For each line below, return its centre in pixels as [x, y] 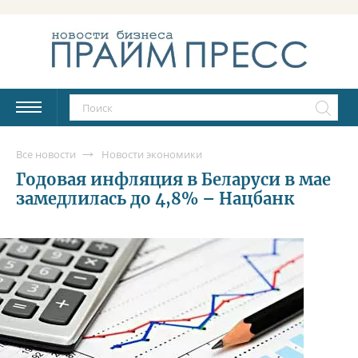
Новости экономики [152, 154]
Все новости [46, 154]
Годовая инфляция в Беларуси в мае [173, 179]
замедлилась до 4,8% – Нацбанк [155, 198]
